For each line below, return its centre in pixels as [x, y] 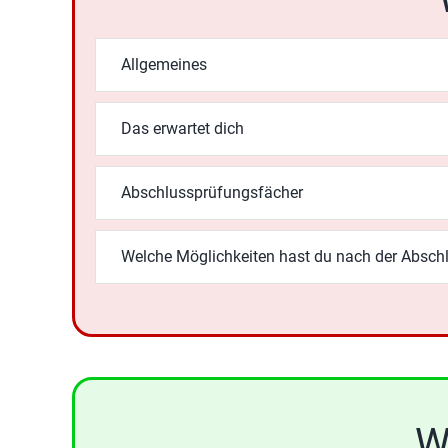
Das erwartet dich [182, 128]
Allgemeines [163, 64]
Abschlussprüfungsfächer [211, 192]
